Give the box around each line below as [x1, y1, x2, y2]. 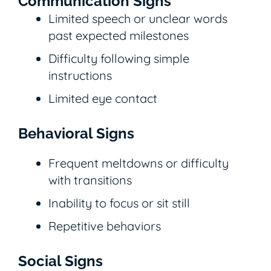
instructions [48, 67, 112, 83]
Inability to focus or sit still [48, 195, 190, 211]
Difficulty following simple [48, 50, 189, 66]
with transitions [48, 172, 132, 188]
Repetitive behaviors [48, 218, 161, 233]
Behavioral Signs [18, 124, 134, 142]
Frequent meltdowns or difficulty [48, 155, 229, 171]
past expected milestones [48, 27, 189, 43]
